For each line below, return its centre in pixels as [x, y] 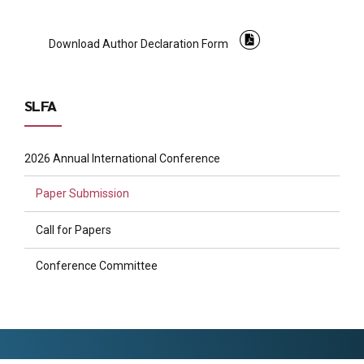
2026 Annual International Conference [122, 158]
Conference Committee [97, 266]
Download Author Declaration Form [139, 43]
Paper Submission [82, 194]
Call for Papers [74, 230]
